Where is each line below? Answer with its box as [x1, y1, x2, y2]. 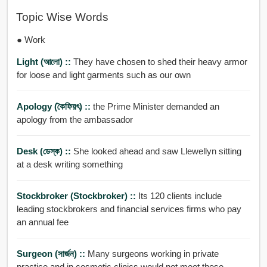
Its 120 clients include [138, 190, 222, 201]
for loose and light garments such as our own [16, 69, 191, 80]
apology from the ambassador [16, 114, 133, 125]
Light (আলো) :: [16, 56, 73, 67]
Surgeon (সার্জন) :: [16, 248, 88, 259]
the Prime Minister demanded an [92, 101, 219, 111]
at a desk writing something [16, 159, 123, 169]
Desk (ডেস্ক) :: [16, 145, 73, 156]
